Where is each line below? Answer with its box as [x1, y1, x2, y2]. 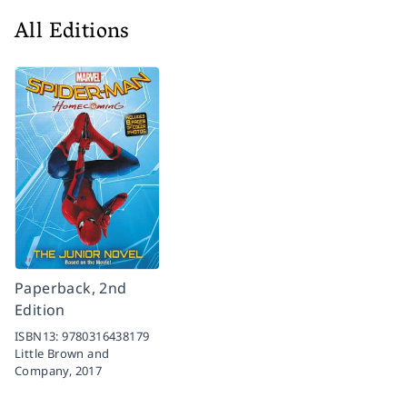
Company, [15, 362, 75, 379]
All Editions [15, 12, 130, 54]
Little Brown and [15, 344, 110, 362]
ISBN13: [15, 327, 63, 344]
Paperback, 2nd [15, 277, 127, 298]
